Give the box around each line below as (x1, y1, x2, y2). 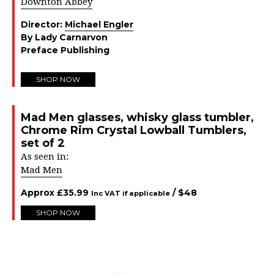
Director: (21, 19, 65, 30)
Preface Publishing (21, 45, 109, 56)
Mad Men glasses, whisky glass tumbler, (21, 111, 254, 124)
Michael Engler (65, 19, 133, 30)
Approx (21, 187, 57, 198)
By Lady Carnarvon (21, 32, 108, 43)
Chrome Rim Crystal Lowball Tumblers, (21, 124, 246, 137)
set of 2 (21, 136, 65, 150)
